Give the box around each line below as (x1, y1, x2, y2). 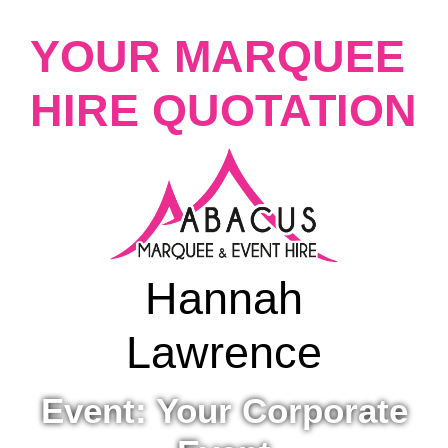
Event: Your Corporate (40, 391, 408, 430)
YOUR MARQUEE (30, 31, 405, 82)
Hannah (145, 273, 303, 324)
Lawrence (126, 327, 322, 378)
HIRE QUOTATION (30, 85, 417, 136)
